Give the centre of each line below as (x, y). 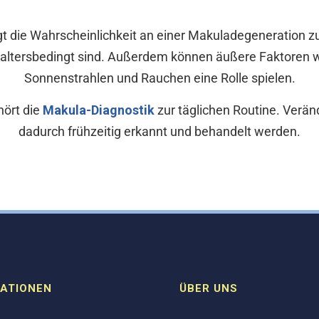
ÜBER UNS (208, 288)
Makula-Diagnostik (99, 110)
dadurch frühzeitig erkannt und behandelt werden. (159, 131)
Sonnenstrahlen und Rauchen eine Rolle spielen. (159, 78)
